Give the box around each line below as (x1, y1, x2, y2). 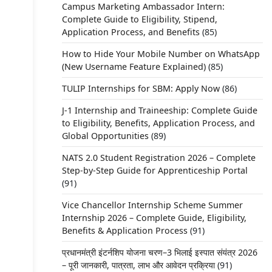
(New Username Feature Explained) (61, 61, 206, 72)
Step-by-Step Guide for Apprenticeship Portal (61, 165, 248, 176)
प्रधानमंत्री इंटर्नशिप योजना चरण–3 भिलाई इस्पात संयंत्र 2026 (61, 246, 257, 258)
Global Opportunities (61, 130, 149, 141)
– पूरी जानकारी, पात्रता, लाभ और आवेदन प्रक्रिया (61, 259, 215, 271)
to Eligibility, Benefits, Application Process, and (61, 117, 255, 129)
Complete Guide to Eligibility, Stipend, (61, 13, 217, 25)
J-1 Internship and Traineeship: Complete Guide (61, 104, 257, 116)
